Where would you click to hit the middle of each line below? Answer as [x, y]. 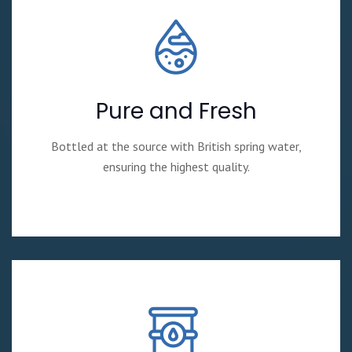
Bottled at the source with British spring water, [176, 147]
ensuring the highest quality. [176, 167]
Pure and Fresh [176, 112]
